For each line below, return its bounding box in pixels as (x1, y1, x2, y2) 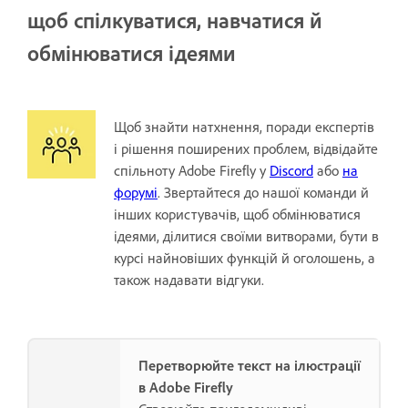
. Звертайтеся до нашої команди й (158, 182, 369, 201)
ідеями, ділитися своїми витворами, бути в (114, 226, 379, 245)
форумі (114, 182, 158, 201)
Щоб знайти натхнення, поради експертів (114, 117, 374, 136)
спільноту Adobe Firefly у (114, 160, 270, 179)
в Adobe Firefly (138, 377, 233, 396)
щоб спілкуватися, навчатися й (27, 5, 322, 34)
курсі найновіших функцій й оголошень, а (114, 248, 375, 267)
